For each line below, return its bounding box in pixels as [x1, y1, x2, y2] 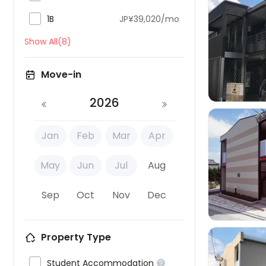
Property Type [41, 230, 111, 244]
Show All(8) [24, 36, 71, 47]
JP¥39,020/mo [119, 13, 179, 25]
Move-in [41, 68, 81, 81]
